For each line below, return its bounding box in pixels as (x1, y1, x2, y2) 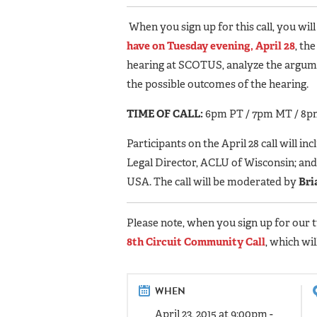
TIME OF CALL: (127, 106, 203, 121)
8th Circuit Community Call (127, 234, 265, 249)
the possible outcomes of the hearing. (127, 76, 309, 91)
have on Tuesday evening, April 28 (127, 38, 295, 53)
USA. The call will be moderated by (127, 174, 299, 189)
